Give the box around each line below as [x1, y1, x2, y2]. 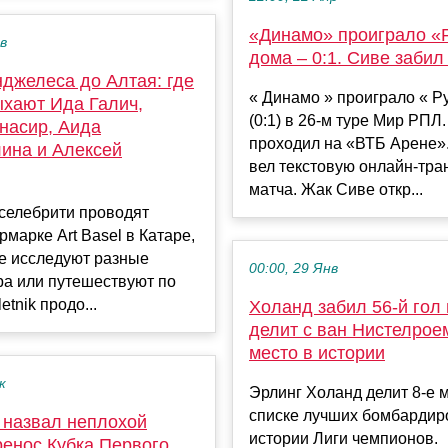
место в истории [249, 343, 385, 364]
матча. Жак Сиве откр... [249, 181, 423, 199]
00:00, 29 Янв [249, 261, 338, 277]
